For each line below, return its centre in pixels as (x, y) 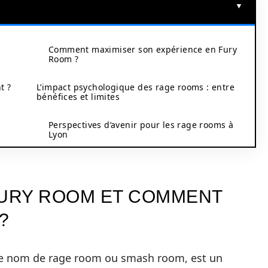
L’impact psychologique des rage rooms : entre (135, 87)
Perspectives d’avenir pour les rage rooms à (141, 125)
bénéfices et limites (78, 97)
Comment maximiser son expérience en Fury (143, 49)
